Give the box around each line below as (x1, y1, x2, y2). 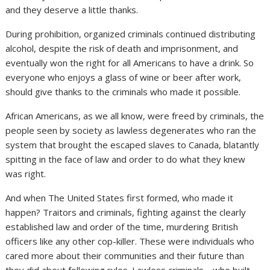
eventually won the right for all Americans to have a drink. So (5, 56, 254, 69)
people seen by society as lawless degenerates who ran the (5, 124, 257, 136)
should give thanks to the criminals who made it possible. (5, 85, 241, 98)
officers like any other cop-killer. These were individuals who (5, 234, 255, 247)
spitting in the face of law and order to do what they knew (5, 152, 246, 165)
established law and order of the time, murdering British (5, 220, 239, 233)
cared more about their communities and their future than (5, 249, 245, 262)
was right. (5, 167, 46, 180)
